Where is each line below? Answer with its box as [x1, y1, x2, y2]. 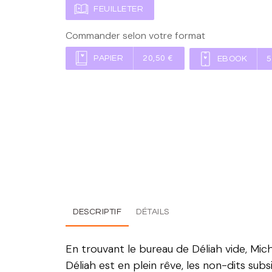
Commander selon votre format [66, 29, 205, 42]
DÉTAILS [136, 207, 169, 216]
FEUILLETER [93, 5, 143, 13]
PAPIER [93, 54, 123, 63]
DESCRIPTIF [73, 207, 121, 216]
